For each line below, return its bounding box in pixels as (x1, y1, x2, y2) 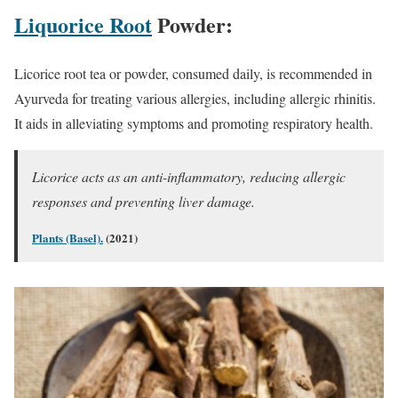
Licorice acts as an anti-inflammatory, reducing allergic (32, 166, 346, 186)
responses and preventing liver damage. (32, 191, 255, 211)
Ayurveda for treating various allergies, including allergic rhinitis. (14, 88, 376, 107)
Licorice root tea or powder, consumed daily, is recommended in (14, 63, 372, 83)
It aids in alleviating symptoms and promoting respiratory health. (14, 113, 373, 132)
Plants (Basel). (32, 228, 103, 246)
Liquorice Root (14, 8, 152, 40)
